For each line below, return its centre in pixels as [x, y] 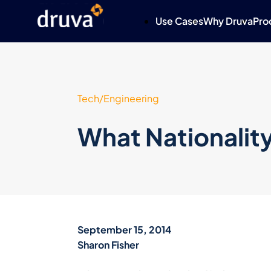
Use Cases [179, 21]
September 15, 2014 [124, 230]
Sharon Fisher [108, 245]
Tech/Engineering [118, 98]
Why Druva [228, 21]
